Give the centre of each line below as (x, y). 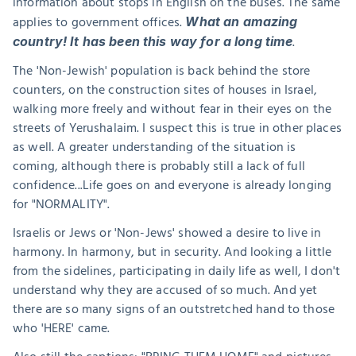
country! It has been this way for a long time (153, 41)
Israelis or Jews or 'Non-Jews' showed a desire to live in (167, 233)
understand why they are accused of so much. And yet (165, 290)
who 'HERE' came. (62, 328)
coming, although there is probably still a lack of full (159, 166)
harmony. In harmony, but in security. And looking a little (172, 252)
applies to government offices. (99, 22)
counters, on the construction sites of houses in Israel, (165, 90)
